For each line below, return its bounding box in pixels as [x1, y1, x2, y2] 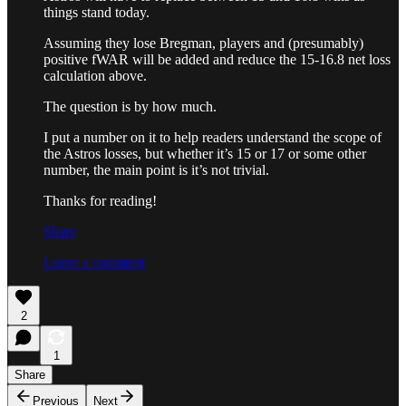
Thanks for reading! [43, 192, 157, 208]
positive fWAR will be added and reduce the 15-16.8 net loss [43, 51, 391, 67]
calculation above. [43, 67, 147, 83]
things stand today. [43, 4, 150, 20]
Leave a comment [43, 254, 145, 270]
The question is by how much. [43, 98, 217, 114]
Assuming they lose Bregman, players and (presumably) [43, 34, 363, 51]
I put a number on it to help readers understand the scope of [43, 129, 382, 145]
